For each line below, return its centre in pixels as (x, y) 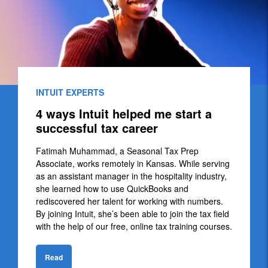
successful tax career (97, 127)
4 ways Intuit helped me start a (124, 113)
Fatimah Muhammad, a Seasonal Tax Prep (117, 150)
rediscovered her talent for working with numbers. (130, 201)
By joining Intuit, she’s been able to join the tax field (133, 213)
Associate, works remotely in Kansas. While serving (133, 163)
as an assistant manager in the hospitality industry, (131, 176)
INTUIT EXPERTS (70, 92)
